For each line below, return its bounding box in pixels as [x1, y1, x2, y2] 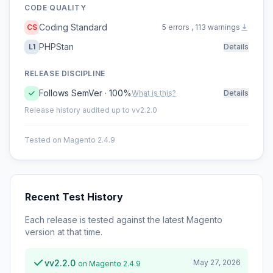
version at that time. [25, 227, 102, 237]
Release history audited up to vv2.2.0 [24, 105, 157, 115]
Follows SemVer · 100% [39, 88, 132, 98]
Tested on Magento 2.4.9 [24, 135, 115, 144]
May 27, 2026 [193, 258, 241, 267]
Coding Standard [39, 22, 107, 32]
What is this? [132, 88, 176, 97]
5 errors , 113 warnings [162, 23, 240, 32]
